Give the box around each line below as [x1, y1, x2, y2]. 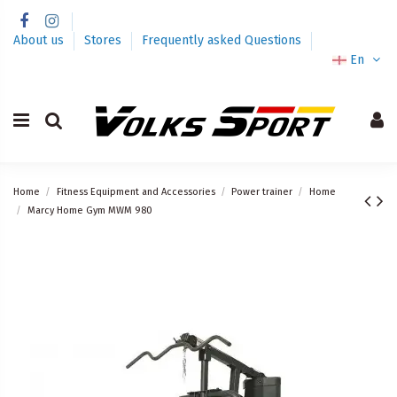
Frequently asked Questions [142, 32, 301, 48]
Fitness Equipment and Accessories [56, 185, 215, 198]
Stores [84, 32, 125, 48]
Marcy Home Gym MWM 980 [27, 204, 152, 216]
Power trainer [231, 185, 293, 198]
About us [13, 32, 67, 48]
